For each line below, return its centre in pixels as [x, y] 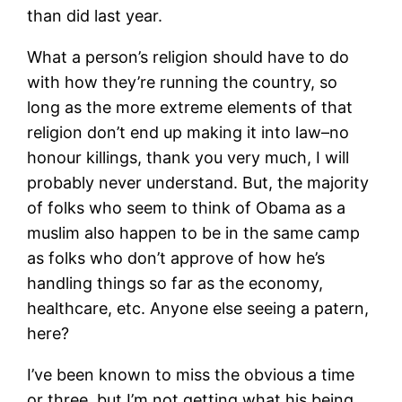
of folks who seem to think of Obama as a [187, 208]
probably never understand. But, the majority [198, 183]
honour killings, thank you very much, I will [188, 158]
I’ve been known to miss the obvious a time [191, 375]
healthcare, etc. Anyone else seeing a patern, [198, 309]
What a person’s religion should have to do [188, 57]
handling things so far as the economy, [175, 284]
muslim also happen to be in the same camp [194, 233]
